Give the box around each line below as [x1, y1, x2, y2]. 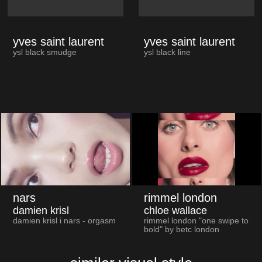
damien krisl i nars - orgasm [12, 216, 116, 225]
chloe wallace [143, 204, 207, 216]
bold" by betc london [143, 225, 219, 234]
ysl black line [143, 48, 191, 57]
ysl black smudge [12, 48, 77, 57]
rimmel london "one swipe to [143, 216, 249, 225]
